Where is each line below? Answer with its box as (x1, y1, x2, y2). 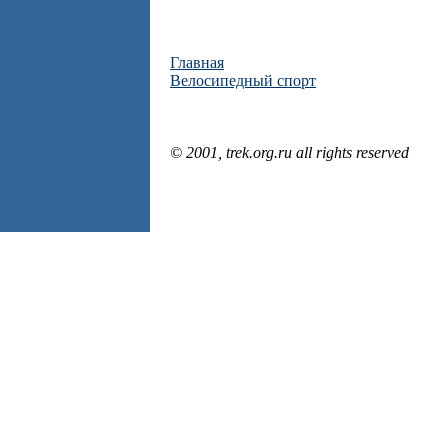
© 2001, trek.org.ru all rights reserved (170, 144, 409, 161)
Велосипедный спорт (170, 72, 316, 89)
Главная (170, 54, 224, 71)
